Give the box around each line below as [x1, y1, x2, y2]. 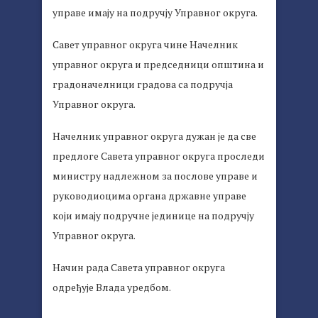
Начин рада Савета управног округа [53, 261, 225, 275]
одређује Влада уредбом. [53, 280, 171, 295]
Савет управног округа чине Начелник [53, 38, 238, 52]
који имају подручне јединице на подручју [53, 209, 254, 223]
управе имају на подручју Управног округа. [53, 6, 258, 20]
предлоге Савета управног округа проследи [53, 149, 265, 163]
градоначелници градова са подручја [53, 77, 233, 92]
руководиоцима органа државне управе [53, 189, 246, 203]
